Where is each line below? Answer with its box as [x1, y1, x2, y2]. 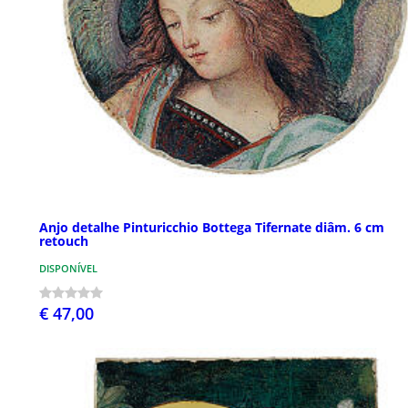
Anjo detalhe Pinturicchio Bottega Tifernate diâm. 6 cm [39, 219, 384, 237]
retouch [39, 232, 88, 250]
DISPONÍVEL [39, 261, 97, 276]
